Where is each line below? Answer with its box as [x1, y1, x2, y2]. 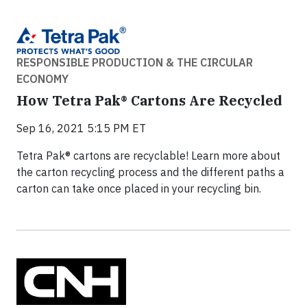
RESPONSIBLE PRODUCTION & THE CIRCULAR [16, 55, 253, 69]
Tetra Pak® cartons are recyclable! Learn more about [16, 148, 280, 162]
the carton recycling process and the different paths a [16, 164, 284, 179]
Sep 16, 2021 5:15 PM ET [16, 121, 146, 135]
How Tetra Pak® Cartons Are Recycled [16, 90, 282, 110]
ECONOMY [16, 71, 69, 86]
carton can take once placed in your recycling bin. [16, 181, 261, 195]
